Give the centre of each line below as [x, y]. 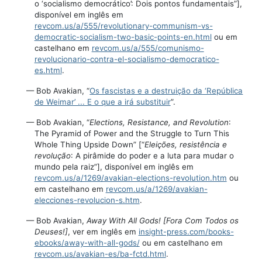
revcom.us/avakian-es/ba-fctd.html [100, 254]
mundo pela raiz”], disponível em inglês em [114, 167]
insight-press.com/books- [186, 232]
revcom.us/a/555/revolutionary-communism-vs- [123, 26]
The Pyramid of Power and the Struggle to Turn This [132, 134]
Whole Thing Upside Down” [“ [89, 145]
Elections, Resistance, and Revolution [159, 123]
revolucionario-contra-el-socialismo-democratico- [127, 59]
